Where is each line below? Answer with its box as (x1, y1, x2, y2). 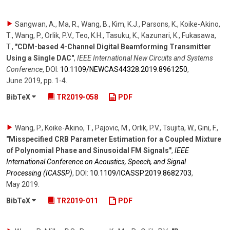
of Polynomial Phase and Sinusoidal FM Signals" (6, 146, 171, 155)
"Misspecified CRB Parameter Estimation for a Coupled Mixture (6, 135, 221, 143)
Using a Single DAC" (6, 54, 74, 63)
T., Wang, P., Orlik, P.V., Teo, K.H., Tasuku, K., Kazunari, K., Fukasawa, (6, 31, 216, 40)
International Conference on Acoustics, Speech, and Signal (6, 157, 186, 166)
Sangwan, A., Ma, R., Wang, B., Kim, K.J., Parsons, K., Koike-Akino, (15, 20, 220, 29)
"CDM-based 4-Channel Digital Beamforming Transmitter (15, 43, 211, 51)
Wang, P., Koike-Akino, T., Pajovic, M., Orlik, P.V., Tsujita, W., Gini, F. (15, 123, 217, 132)
